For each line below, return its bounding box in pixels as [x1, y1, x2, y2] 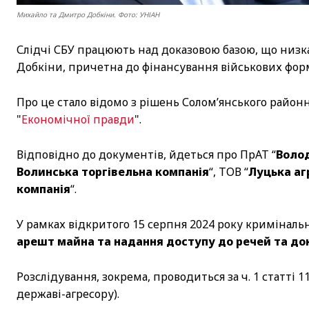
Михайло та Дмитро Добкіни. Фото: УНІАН [17, 9, 159, 19]
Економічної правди [21, 111, 134, 127]
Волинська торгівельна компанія [17, 163, 209, 179]
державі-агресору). [17, 286, 119, 301]
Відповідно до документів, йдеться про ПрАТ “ [17, 146, 276, 162]
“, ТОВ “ [209, 163, 248, 179]
